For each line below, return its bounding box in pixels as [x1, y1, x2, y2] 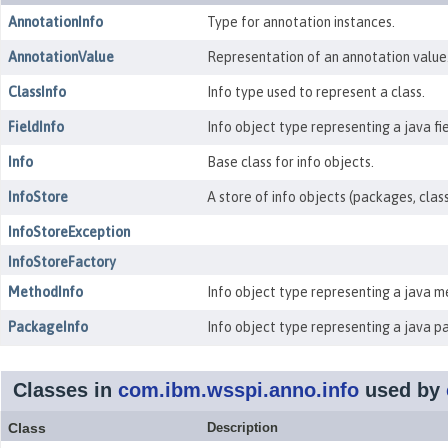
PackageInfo [8, 319, 88, 335]
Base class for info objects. [206, 154, 374, 170]
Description [206, 420, 278, 435]
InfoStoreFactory [8, 254, 116, 270]
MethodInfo [8, 284, 83, 300]
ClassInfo [8, 84, 66, 100]
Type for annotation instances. [206, 14, 395, 30]
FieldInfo [8, 119, 64, 135]
